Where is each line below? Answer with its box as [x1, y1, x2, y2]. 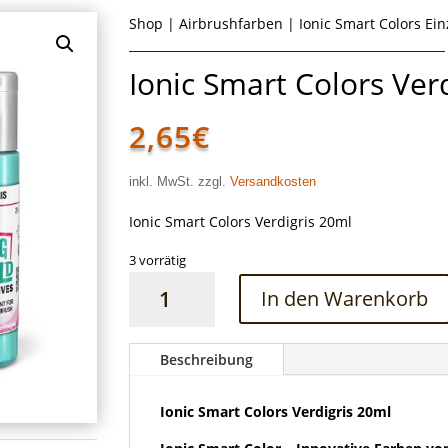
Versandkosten [230, 174, 317, 189]
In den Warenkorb [261, 285, 429, 313]
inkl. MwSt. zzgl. [129, 174, 231, 189]
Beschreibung [160, 349, 254, 369]
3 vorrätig [129, 250, 187, 269]
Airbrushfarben [179, 14, 284, 33]
